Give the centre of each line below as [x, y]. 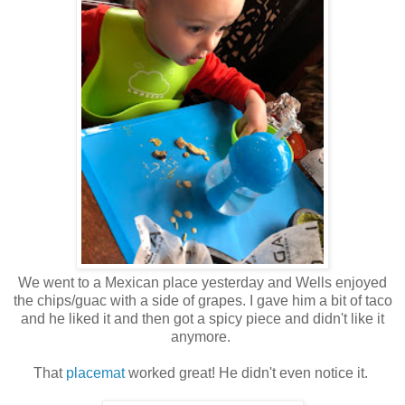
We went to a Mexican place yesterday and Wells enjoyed [202, 282]
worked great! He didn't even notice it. [248, 372]
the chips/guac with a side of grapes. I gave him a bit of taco [202, 300]
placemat [95, 372]
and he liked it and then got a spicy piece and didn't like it [202, 318]
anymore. [202, 336]
